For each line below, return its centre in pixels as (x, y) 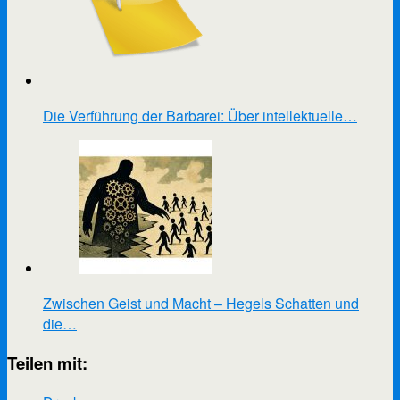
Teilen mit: (47, 363)
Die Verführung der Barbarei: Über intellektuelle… (200, 116)
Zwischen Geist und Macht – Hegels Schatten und (201, 304)
